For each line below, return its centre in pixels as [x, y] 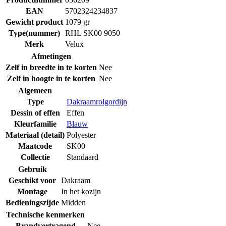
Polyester [81, 135]
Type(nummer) [34, 33]
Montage [32, 192]
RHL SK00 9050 [93, 33]
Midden [73, 203]
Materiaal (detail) [35, 135]
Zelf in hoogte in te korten [51, 79]
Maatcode [35, 146]
